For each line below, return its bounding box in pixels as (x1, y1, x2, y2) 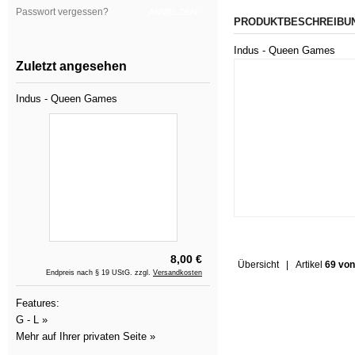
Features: (16, 297, 59, 309)
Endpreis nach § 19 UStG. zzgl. (46, 269, 153, 277)
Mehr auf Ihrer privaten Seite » (16, 330, 155, 342)
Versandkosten (153, 269, 202, 277)
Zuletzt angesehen (16, 59, 127, 73)
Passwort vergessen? (16, 6, 109, 17)
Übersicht (238, 258, 279, 270)
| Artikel (279, 258, 325, 270)
